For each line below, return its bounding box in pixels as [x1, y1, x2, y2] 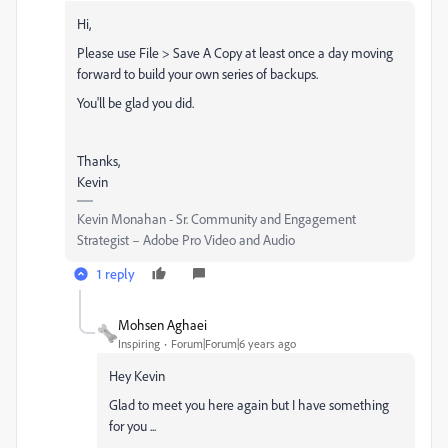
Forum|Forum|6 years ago [171, 335, 296, 351]
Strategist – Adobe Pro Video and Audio [77, 230, 295, 248]
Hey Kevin [109, 366, 165, 384]
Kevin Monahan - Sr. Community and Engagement [77, 209, 356, 227]
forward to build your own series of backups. [77, 64, 318, 82]
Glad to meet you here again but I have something [109, 395, 389, 413]
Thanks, [77, 151, 120, 169]
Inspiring [118, 335, 160, 351]
